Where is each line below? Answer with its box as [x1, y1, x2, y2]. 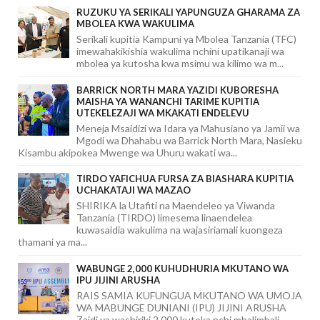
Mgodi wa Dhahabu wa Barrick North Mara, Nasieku [76, 134, 302, 146]
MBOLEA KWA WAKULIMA [76, 18, 194, 30]
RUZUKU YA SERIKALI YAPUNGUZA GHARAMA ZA [76, 6, 300, 19]
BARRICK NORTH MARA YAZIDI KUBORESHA [76, 84, 279, 96]
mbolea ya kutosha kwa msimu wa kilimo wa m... [76, 57, 284, 70]
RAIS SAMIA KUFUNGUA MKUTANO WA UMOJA [76, 289, 302, 301]
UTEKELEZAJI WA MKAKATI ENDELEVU [76, 106, 249, 119]
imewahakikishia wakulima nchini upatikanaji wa [76, 45, 284, 58]
